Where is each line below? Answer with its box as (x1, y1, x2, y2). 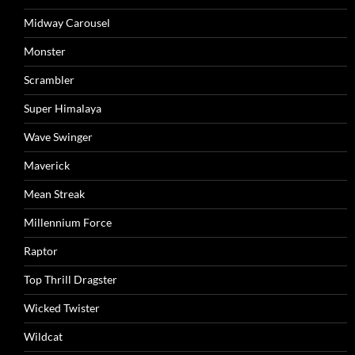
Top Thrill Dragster (24, 273, 117, 286)
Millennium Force (24, 216, 112, 229)
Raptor (24, 244, 58, 258)
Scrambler (24, 73, 74, 86)
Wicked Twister (24, 301, 100, 315)
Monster (24, 44, 66, 58)
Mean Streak (24, 187, 85, 200)
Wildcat (24, 330, 63, 343)
